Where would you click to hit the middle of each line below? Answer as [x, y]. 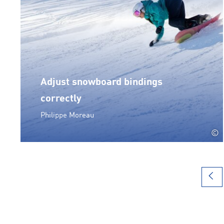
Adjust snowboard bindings [101, 82]
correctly [61, 99]
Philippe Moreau [67, 115]
